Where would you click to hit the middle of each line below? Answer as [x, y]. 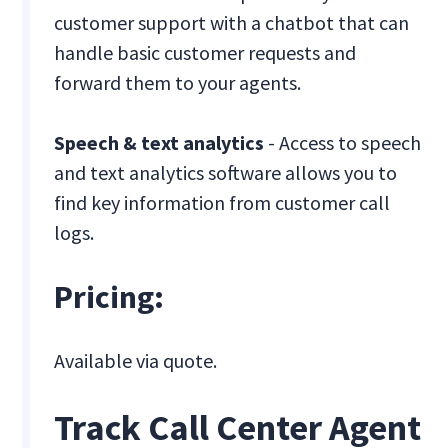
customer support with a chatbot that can [232, 23]
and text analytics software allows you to [226, 173]
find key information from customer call [222, 203]
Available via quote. [136, 361]
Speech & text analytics [159, 143]
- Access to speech [343, 143]
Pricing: [109, 297]
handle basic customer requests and [205, 53]
